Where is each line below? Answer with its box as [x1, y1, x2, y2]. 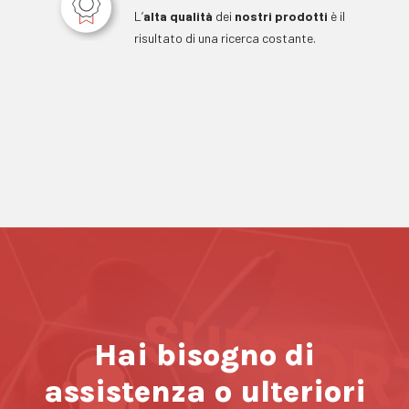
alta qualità [142, 7, 213, 24]
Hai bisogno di [94, 336, 315, 373]
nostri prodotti [234, 7, 328, 24]
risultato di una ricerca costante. [133, 29, 316, 46]
